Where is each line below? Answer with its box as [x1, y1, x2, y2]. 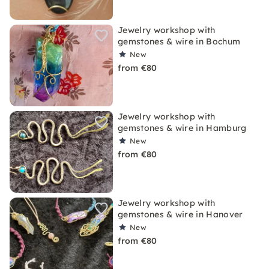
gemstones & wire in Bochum [118, 36, 241, 47]
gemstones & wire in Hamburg [118, 122, 247, 133]
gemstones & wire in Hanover [118, 209, 243, 220]
